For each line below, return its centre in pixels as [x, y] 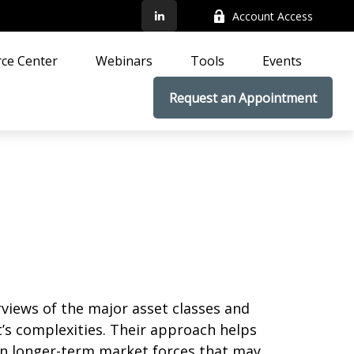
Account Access [273, 16]
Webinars [124, 60]
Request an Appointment [243, 98]
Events [282, 60]
